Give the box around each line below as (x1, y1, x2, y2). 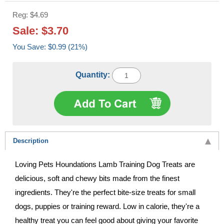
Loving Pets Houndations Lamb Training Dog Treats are (15, 159, 195, 168)
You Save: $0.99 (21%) (48, 42, 87, 51)
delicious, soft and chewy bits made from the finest (15, 173, 179, 182)
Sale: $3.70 (12, 24, 68, 37)
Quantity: (75, 70, 112, 79)
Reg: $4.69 (12, 10, 48, 19)
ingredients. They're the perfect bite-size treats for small (15, 187, 195, 196)
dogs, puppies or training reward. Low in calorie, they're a (15, 201, 199, 210)
